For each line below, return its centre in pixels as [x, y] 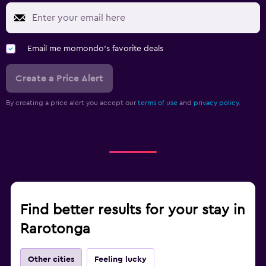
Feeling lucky [121, 259]
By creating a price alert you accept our [72, 102]
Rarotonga [55, 229]
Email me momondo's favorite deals [95, 48]
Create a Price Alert [59, 78]
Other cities [51, 259]
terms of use [158, 102]
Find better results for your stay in [133, 210]
